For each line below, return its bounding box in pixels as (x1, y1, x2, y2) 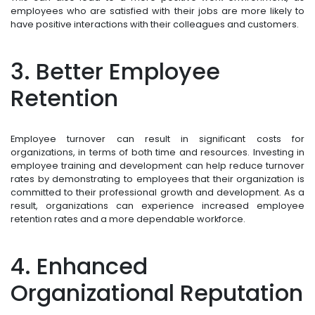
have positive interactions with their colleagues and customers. (11, 18, 299, 31)
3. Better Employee (11, 56, 220, 88)
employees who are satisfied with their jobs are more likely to (11, 5, 304, 18)
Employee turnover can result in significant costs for (11, 133, 304, 146)
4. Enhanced (11, 250, 148, 283)
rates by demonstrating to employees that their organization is (11, 173, 304, 186)
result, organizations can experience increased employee (11, 200, 304, 212)
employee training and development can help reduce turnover (11, 160, 304, 172)
